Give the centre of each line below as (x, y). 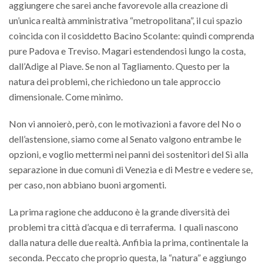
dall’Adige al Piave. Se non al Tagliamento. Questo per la (119, 66)
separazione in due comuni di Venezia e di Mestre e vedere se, (131, 170)
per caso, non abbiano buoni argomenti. (87, 185)
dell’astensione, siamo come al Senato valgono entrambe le (125, 139)
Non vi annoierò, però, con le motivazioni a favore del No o (125, 124)
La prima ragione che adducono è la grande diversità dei (119, 212)
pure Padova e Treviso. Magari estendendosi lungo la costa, (127, 51)
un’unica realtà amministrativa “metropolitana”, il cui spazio (126, 21)
